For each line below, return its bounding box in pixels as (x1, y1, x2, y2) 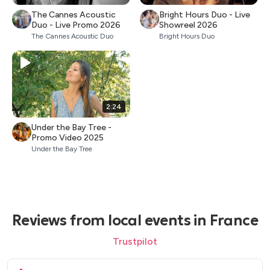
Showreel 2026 (159, 20, 218, 31)
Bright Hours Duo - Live (159, 10, 250, 20)
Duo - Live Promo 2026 (31, 20, 121, 31)
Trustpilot (113, 235, 157, 247)
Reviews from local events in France (12, 211, 258, 230)
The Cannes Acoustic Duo (31, 32, 113, 41)
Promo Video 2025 (31, 132, 104, 143)
